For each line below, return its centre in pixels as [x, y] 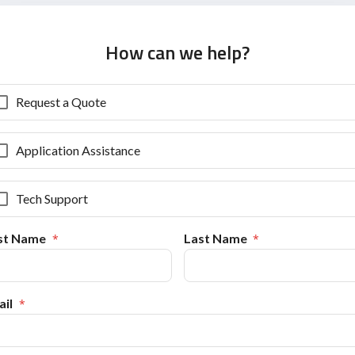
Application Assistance [78, 150]
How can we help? [177, 52]
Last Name [215, 238]
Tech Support [52, 198]
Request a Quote [61, 101]
